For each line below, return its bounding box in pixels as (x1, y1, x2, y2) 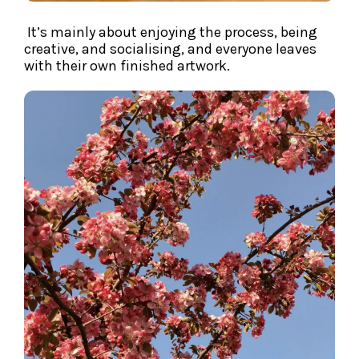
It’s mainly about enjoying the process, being (24, 23, 317, 42)
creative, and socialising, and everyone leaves (24, 40, 317, 58)
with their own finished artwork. (24, 57, 230, 75)
